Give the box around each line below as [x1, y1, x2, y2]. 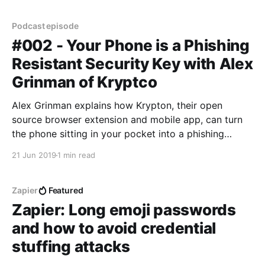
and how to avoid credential [12, 219, 216, 237]
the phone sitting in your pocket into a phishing [12, 128, 224, 140]
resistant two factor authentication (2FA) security [12, 142, 233, 154]
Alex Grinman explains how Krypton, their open [12, 99, 222, 111]
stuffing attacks [12, 237, 130, 256]
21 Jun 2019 [12, 150, 56, 160]
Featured [48, 185, 84, 195]
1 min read [57, 150, 95, 160]
